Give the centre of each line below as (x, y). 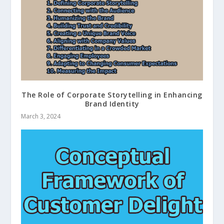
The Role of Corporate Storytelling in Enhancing (112, 94)
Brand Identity (112, 103)
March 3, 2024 (41, 116)
